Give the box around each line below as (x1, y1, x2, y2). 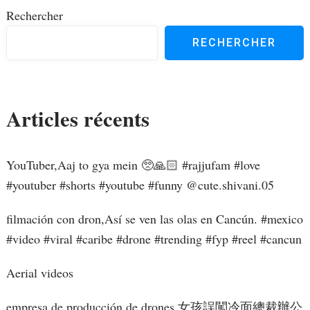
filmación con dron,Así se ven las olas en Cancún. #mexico (6, 210, 303, 228)
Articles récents (6, 103, 149, 135)
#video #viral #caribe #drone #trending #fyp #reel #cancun (6, 230, 302, 248)
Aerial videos (6, 264, 73, 282)
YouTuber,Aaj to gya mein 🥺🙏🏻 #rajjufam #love (6, 156, 260, 174)
